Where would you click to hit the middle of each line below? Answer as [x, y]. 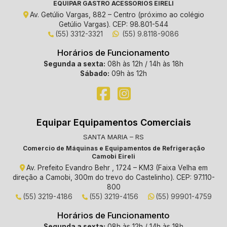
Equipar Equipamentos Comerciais [113, 123]
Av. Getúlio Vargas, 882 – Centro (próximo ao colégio [117, 15]
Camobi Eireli [113, 156]
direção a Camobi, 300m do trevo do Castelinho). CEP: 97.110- [113, 177]
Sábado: [95, 74]
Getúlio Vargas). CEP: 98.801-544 [113, 25]
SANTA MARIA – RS [113, 137]
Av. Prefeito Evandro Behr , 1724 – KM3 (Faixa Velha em [117, 167]
